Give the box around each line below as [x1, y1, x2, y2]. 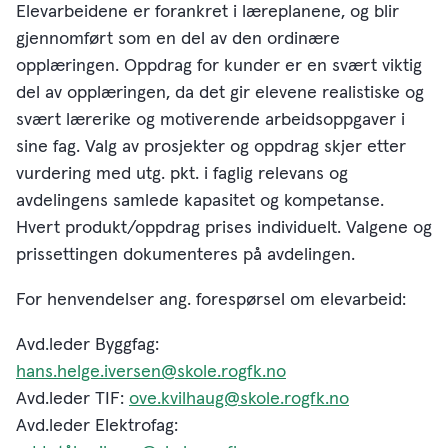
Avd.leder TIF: [16, 390, 129, 408]
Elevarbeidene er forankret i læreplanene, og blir [16, 3, 399, 21]
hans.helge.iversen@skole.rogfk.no [16, 363, 286, 381]
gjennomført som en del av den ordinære [16, 30, 340, 48]
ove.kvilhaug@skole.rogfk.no [129, 390, 349, 408]
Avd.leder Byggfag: [16, 336, 159, 354]
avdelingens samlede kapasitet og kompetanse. [16, 192, 384, 210]
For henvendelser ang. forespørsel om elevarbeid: [16, 291, 411, 309]
